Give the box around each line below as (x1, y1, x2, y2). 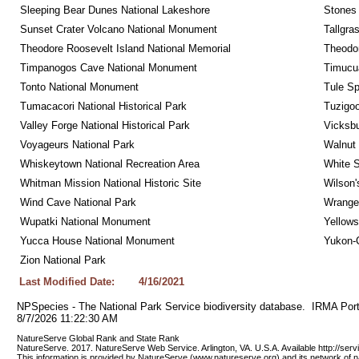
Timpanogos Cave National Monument (19, 62, 197, 74)
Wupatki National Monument (19, 216, 151, 228)
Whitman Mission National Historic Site (19, 177, 201, 189)
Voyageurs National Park (19, 139, 135, 151)
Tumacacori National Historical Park (19, 100, 187, 112)
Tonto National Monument (19, 81, 139, 93)
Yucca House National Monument (19, 235, 175, 247)
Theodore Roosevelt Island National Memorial (19, 42, 231, 54)
